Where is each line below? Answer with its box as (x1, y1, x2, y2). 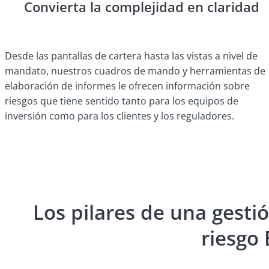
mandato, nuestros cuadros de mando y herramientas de (5, 64, 265, 78)
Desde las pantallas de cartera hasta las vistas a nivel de (5, 49, 258, 63)
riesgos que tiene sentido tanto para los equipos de (5, 94, 238, 108)
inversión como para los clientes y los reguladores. (5, 109, 234, 123)
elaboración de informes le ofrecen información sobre (5, 79, 250, 93)
